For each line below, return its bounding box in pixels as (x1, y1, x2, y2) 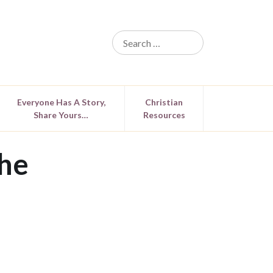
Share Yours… (34, 110, 89, 120)
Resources (143, 110, 185, 120)
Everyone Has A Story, (16, 97, 105, 107)
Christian (145, 97, 183, 107)
